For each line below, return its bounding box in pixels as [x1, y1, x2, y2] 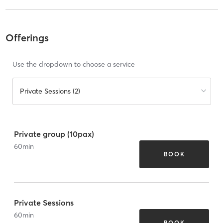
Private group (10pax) [14, 128, 94, 139]
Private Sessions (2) [19, 87, 80, 96]
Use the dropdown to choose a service [12, 60, 135, 69]
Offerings [5, 31, 49, 44]
